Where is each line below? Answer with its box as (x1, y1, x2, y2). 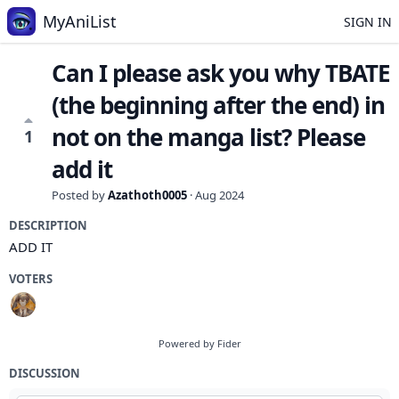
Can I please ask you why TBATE (52, 57, 390, 89)
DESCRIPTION (9, 217, 87, 233)
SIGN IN (344, 12, 392, 30)
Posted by (52, 187, 108, 203)
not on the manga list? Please (52, 121, 365, 153)
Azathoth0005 (108, 187, 187, 203)
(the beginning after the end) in (52, 89, 385, 121)
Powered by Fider (158, 337, 241, 350)
